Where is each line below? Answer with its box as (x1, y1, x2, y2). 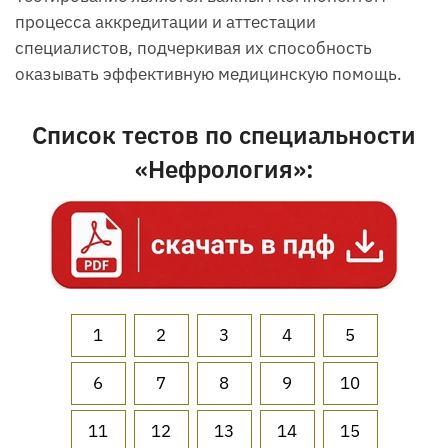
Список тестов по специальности (32, 119, 416, 152)
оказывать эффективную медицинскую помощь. (15, 63, 402, 86)
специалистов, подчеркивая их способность (15, 37, 372, 60)
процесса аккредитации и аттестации (15, 11, 316, 34)
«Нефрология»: (134, 153, 314, 186)
